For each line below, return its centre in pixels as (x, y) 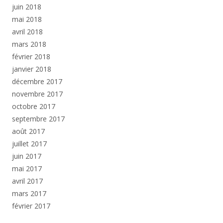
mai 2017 (27, 169)
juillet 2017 (29, 144)
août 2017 (28, 131)
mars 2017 (29, 194)
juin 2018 (27, 7)
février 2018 (31, 57)
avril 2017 (27, 181)
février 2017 (31, 206)
